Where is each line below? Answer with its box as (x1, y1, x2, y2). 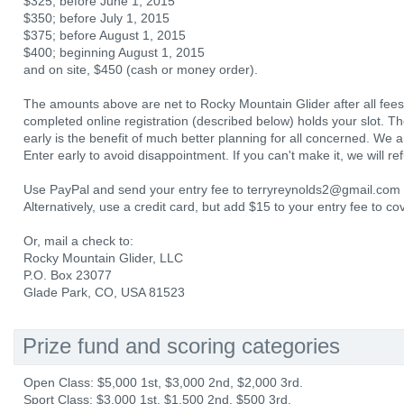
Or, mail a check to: (23, 234, 133, 248)
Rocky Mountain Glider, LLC (23, 251, 183, 265)
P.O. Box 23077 (23, 268, 112, 282)
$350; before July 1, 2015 (23, 11, 170, 25)
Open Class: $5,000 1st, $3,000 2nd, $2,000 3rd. (23, 375, 303, 390)
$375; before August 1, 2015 (23, 28, 186, 42)
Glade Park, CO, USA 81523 (23, 285, 185, 299)
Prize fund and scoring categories (23, 334, 340, 358)
